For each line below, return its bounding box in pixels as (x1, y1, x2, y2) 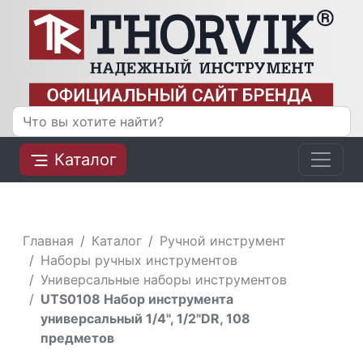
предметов (41, 329, 115, 346)
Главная (23, 232, 75, 249)
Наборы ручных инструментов (41, 251, 238, 268)
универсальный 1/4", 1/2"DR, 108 (41, 310, 251, 327)
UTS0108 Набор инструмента (41, 290, 234, 307)
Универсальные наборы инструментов (41, 271, 288, 288)
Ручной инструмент (160, 232, 287, 249)
